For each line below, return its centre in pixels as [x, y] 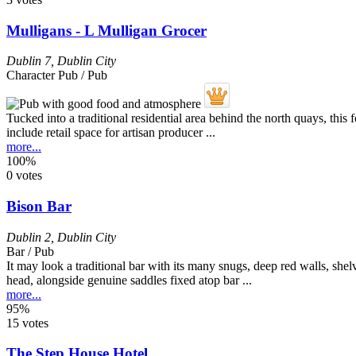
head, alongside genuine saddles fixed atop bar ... [129, 280]
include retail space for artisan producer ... [111, 133]
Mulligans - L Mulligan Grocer [106, 30]
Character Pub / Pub [57, 75]
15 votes [27, 323]
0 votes [24, 176]
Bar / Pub [30, 251]
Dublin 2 [29, 237]
